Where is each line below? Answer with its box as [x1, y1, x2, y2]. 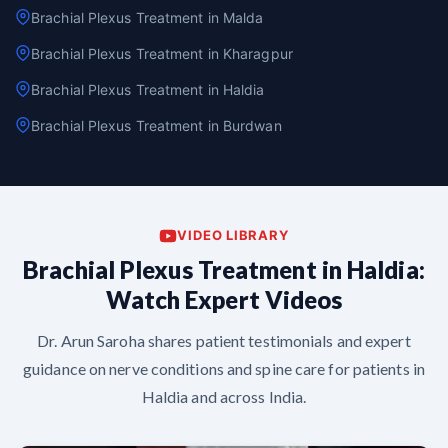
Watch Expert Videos [105, 285, 343, 315]
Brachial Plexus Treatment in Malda [31, 9, 264, 27]
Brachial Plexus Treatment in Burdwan [31, 117, 282, 135]
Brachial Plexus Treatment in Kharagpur [31, 45, 293, 63]
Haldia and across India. [141, 387, 307, 407]
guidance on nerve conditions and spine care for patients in [23, 359, 425, 379]
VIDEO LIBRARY [177, 227, 289, 244]
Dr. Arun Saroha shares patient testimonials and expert [37, 331, 411, 351]
